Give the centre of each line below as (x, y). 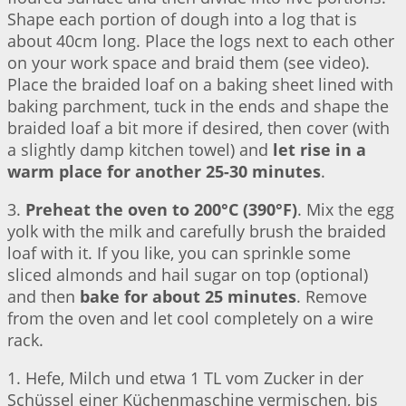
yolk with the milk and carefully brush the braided (197, 232)
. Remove (332, 297)
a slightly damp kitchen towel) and (140, 150)
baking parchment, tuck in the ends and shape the (198, 106)
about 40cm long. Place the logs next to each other (201, 41)
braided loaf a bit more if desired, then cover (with (198, 128)
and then (43, 297)
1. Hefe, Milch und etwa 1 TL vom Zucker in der (185, 378)
